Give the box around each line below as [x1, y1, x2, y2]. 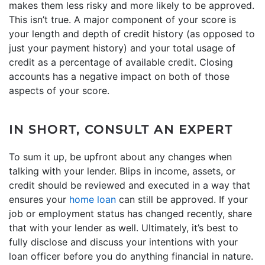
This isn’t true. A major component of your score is [9, 13, 236, 25]
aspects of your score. [9, 84, 109, 96]
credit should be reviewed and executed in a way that [9, 179, 250, 191]
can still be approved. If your [116, 193, 248, 205]
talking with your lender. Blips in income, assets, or [9, 164, 235, 177]
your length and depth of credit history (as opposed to [9, 27, 255, 40]
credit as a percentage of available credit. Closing [9, 56, 233, 68]
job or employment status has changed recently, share [9, 207, 252, 219]
